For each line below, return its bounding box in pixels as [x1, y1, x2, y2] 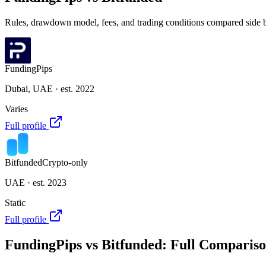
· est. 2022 [53, 83, 94, 94]
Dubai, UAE [5, 83, 53, 94]
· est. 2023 [25, 177, 66, 188]
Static [5, 197, 26, 208]
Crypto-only [42, 157, 88, 167]
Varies [5, 103, 28, 114]
